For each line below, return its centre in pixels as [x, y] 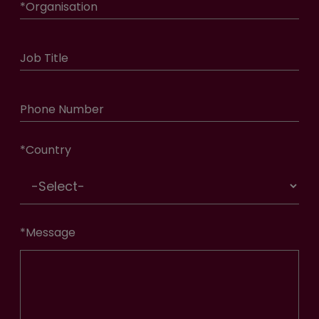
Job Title [44, 58]
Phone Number [62, 110]
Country [48, 150]
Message [51, 233]
